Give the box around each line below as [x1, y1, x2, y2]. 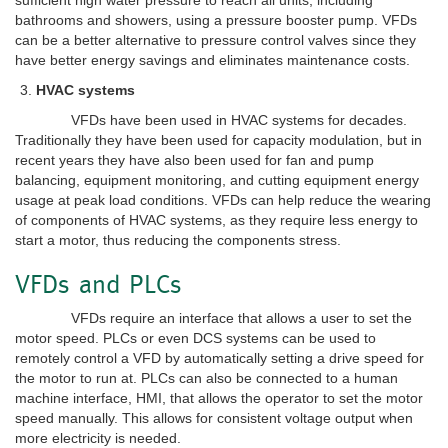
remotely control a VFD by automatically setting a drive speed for [15, 349, 424, 366]
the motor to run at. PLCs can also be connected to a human [15, 369, 398, 386]
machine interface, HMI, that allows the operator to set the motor [15, 389, 423, 406]
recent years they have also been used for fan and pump [15, 151, 374, 168]
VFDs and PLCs [15, 268, 182, 299]
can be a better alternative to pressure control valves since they [15, 31, 416, 48]
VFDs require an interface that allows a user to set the [15, 309, 412, 326]
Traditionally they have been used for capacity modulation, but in [15, 131, 422, 148]
